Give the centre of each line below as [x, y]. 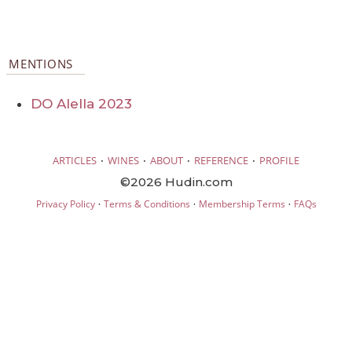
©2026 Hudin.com [176, 181]
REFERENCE [221, 160]
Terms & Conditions [147, 203]
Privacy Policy [65, 203]
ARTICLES [75, 160]
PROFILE [279, 160]
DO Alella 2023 [82, 104]
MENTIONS [41, 64]
